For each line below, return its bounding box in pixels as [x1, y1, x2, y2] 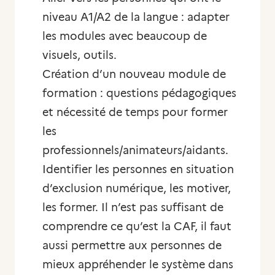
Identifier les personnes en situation [42, 163, 234, 176]
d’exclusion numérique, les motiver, [42, 182, 231, 195]
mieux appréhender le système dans [42, 258, 233, 271]
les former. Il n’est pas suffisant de [42, 201, 223, 214]
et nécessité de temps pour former [42, 106, 228, 119]
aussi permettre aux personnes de [42, 239, 222, 252]
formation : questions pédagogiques [42, 87, 236, 100]
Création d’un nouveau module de [42, 68, 226, 81]
